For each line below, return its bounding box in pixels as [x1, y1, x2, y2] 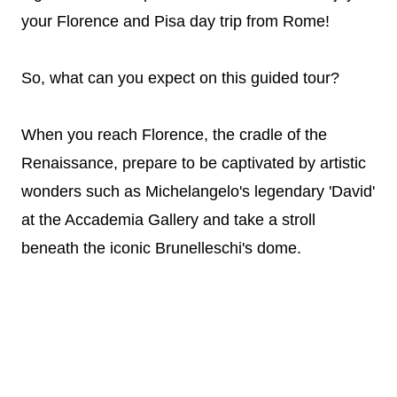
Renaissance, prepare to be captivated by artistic [21, 154, 366, 172]
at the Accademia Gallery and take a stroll [21, 211, 315, 229]
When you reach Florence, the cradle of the [21, 126, 327, 144]
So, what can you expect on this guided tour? [21, 69, 339, 87]
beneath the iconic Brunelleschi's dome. [21, 239, 301, 257]
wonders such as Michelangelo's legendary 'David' [21, 183, 375, 200]
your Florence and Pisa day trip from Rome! [21, 12, 330, 30]
